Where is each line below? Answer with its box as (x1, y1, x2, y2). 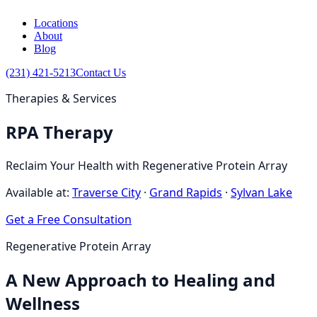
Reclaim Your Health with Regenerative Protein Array (6, 157, 287, 173)
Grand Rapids (149, 184, 222, 200)
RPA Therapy (6, 120, 113, 144)
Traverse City (72, 184, 141, 200)
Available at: (6, 184, 72, 200)
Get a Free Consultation (6, 211, 132, 227)
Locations (34, 17, 78, 29)
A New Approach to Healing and (6, 267, 275, 292)
